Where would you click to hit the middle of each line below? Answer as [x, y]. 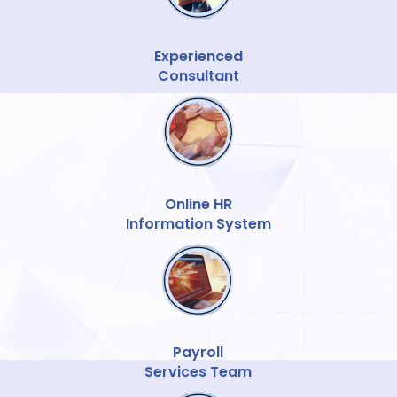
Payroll [198, 353]
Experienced [198, 57]
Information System [198, 224]
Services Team [198, 372]
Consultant [198, 76]
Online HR [198, 205]
